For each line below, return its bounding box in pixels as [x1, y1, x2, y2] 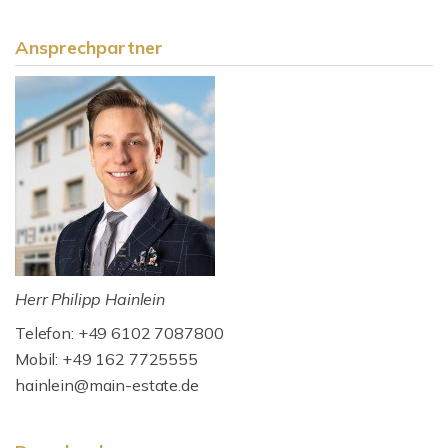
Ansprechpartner [15, 36, 163, 59]
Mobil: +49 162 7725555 [15, 349, 198, 369]
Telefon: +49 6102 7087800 [15, 323, 224, 343]
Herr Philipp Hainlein [15, 289, 165, 309]
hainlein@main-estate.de [15, 375, 199, 395]
